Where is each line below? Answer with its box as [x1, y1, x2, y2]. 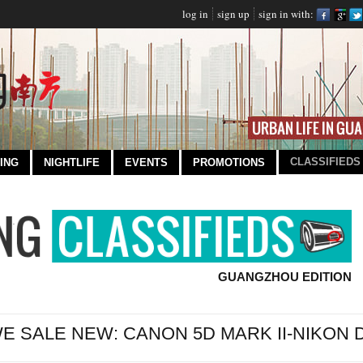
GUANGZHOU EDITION [218, 270, 352, 284]
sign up [216, 6, 250, 21]
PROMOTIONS [192, 156, 265, 169]
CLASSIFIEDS [289, 156, 361, 168]
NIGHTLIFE [43, 156, 100, 169]
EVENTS [124, 156, 168, 169]
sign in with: [258, 6, 314, 21]
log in [181, 6, 208, 21]
